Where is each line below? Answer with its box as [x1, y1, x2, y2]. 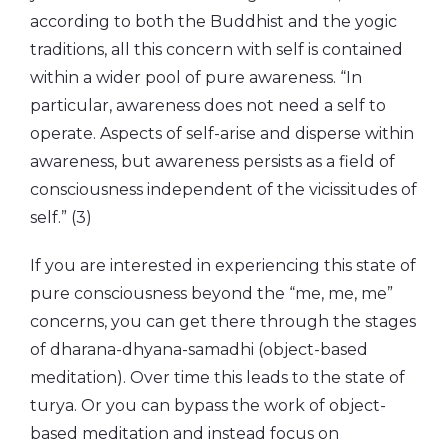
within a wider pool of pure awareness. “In [30, 67, 362, 87]
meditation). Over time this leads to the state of [30, 367, 405, 387]
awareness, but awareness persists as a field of [30, 151, 395, 171]
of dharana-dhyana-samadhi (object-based [30, 339, 368, 359]
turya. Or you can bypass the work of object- [30, 395, 386, 415]
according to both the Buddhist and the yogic [30, 11, 397, 31]
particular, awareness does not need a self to [30, 95, 386, 115]
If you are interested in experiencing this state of [30, 255, 416, 275]
